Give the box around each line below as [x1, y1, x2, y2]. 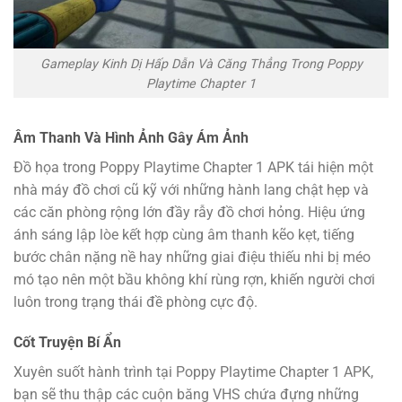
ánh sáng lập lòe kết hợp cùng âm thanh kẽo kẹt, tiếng [13, 225, 354, 243]
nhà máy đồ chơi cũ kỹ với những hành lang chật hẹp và [13, 180, 369, 198]
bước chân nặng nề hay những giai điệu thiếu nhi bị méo [13, 248, 371, 266]
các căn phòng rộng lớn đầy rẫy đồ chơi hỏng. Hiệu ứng [13, 203, 365, 221]
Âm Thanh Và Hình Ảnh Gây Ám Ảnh [13, 128, 252, 146]
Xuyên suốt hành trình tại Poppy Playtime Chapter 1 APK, [13, 363, 373, 381]
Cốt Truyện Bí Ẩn [13, 334, 125, 352]
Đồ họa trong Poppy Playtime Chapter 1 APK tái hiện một [13, 158, 373, 176]
